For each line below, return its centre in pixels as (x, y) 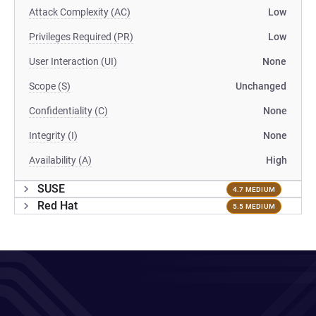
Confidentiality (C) (68, 111)
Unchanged (261, 86)
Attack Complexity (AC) (80, 12)
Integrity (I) (53, 135)
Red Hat (57, 206)
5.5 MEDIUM (254, 206)
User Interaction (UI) (73, 61)
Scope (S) (50, 86)
